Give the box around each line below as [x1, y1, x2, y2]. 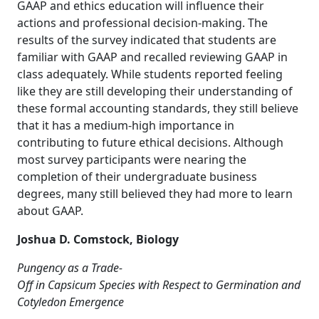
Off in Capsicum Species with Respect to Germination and [17, 277, 300, 293]
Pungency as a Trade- [17, 260, 122, 276]
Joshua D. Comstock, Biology [17, 231, 179, 247]
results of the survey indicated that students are [17, 32, 276, 48]
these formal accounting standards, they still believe [17, 100, 298, 116]
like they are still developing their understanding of [17, 83, 293, 99]
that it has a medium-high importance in [17, 117, 234, 133]
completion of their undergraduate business [17, 169, 257, 184]
